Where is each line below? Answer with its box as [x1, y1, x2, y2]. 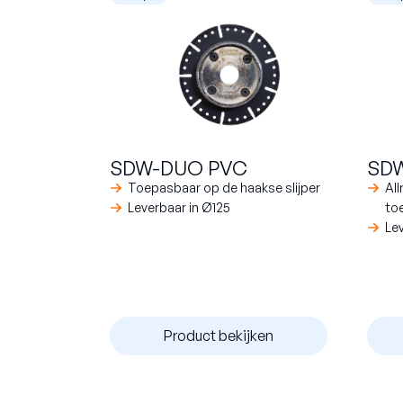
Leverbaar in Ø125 [128, 200, 230, 216]
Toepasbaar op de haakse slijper [128, 180, 320, 196]
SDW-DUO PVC [110, 156, 247, 181]
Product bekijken [164, 327, 273, 345]
